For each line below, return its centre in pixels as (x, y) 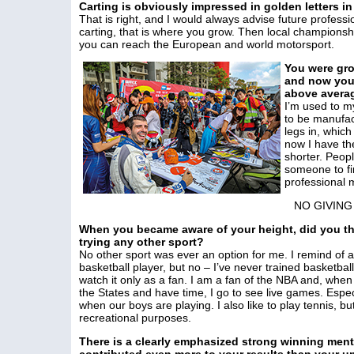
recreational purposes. (135, 318)
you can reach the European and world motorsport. (207, 44)
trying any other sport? (141, 242)
